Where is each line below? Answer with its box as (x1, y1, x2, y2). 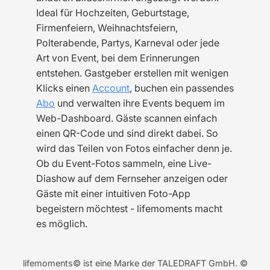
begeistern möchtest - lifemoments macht (36, 202, 222, 215)
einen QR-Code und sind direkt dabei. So (36, 127, 218, 139)
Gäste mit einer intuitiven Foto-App (36, 187, 190, 199)
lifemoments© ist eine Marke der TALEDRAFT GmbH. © (22, 258, 248, 268)
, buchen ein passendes (130, 82, 234, 94)
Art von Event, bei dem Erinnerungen (36, 52, 199, 64)
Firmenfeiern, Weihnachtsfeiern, (36, 22, 178, 34)
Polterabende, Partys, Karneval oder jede (36, 37, 219, 49)
